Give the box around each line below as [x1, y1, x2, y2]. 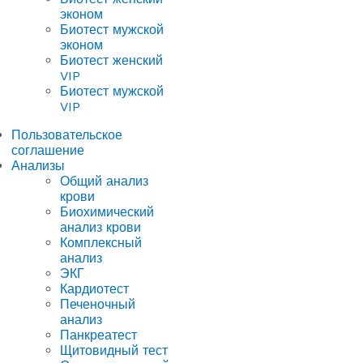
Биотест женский [60, 52, 163, 68]
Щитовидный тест [60, 342, 168, 358]
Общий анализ [60, 173, 148, 189]
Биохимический [60, 203, 154, 220]
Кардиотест [60, 280, 129, 297]
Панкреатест [60, 327, 137, 343]
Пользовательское [11, 126, 122, 143]
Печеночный [60, 296, 135, 312]
